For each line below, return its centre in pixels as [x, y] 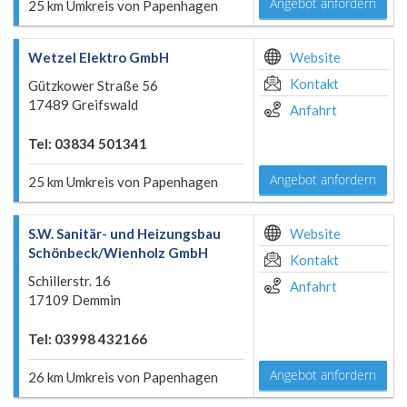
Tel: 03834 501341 [88, 144]
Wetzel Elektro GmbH [99, 57]
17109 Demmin [74, 300]
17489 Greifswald [83, 104]
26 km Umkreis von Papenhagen [123, 377]
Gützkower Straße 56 [93, 85]
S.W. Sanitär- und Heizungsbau [124, 233]
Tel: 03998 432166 [88, 339]
